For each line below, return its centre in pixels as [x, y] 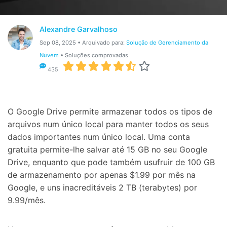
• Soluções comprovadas [93, 55]
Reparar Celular [32, 24]
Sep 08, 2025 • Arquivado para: [83, 43]
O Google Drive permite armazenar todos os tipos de [110, 111]
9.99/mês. [27, 200]
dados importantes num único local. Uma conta [99, 137]
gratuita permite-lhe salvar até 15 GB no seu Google [107, 149]
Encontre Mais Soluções [57, 77]
